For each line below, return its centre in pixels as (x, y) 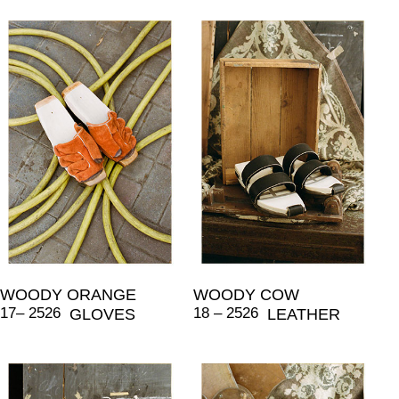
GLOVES (102, 314)
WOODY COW (246, 294)
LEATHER (303, 314)
